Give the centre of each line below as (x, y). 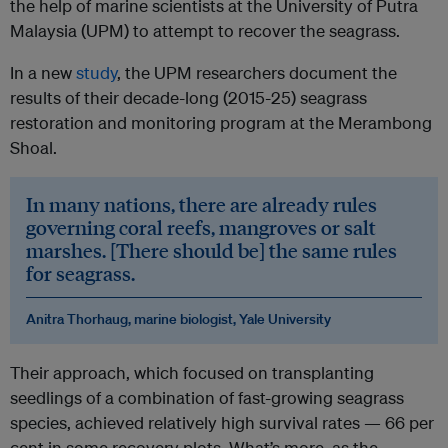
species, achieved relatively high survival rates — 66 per (222, 423)
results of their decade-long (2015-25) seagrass (188, 98)
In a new (43, 73)
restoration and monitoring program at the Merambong (221, 123)
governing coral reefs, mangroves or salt (201, 227)
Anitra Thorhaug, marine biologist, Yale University (178, 319)
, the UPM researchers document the (257, 73)
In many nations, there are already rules (201, 204)
